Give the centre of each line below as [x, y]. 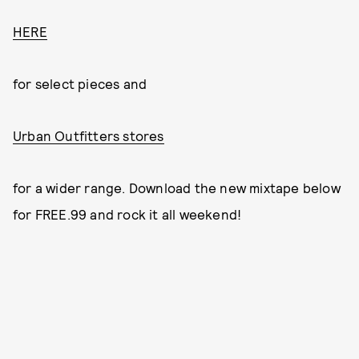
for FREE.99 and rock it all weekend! [127, 214]
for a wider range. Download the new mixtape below [177, 188]
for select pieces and [80, 84]
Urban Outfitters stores [89, 136]
